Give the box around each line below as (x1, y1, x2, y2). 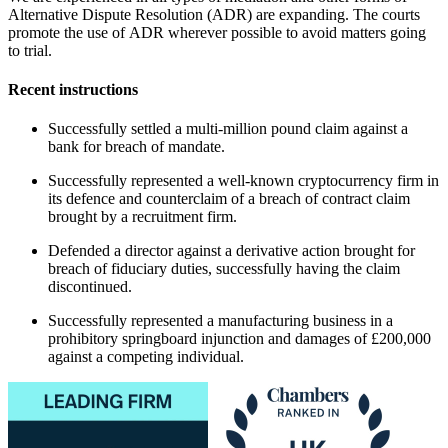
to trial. (8, 41, 52, 59)
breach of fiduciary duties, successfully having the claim (48, 260, 400, 278)
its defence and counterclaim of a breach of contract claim (48, 190, 410, 208)
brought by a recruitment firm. (48, 208, 237, 226)
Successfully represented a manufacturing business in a (48, 312, 393, 330)
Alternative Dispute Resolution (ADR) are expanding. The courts (8, 5, 420, 23)
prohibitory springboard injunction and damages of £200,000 (48, 330, 431, 348)
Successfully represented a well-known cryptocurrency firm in (48, 172, 439, 190)
